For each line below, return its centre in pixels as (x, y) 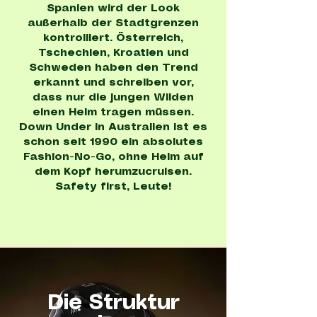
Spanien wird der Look (113, 8)
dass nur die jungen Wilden (113, 98)
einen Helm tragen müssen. (113, 113)
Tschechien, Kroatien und (113, 53)
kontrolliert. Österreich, (113, 38)
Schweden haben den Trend (113, 68)
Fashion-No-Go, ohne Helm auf (113, 157)
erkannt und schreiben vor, (113, 83)
